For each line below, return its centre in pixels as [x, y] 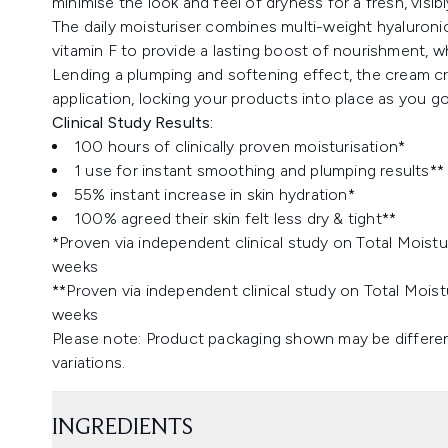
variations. [89, 362]
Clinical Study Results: [133, 122]
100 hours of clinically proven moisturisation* [240, 146]
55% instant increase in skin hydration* [214, 194]
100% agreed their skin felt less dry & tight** [235, 218]
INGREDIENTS [122, 428]
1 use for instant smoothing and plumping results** [259, 170]
